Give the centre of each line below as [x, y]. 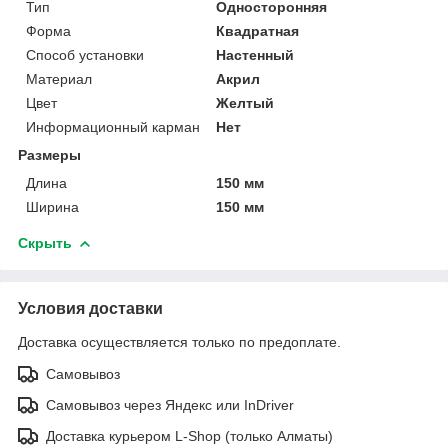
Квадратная [258, 30]
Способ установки [85, 54]
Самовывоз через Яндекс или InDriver [170, 404]
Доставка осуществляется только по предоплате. [179, 341]
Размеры [49, 154]
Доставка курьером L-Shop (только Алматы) [189, 435]
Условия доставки [90, 308]
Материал [59, 78]
